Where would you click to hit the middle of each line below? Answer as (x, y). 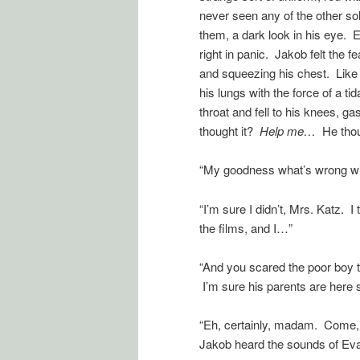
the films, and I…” (246, 227)
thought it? (229, 130)
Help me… (291, 130)
